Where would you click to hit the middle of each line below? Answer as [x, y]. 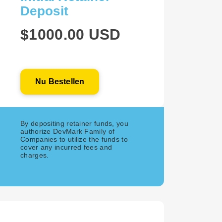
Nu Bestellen [60, 82]
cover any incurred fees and [66, 147]
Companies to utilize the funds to [74, 139]
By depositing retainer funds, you [74, 123]
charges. [35, 155]
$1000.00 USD [71, 34]
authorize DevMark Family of [68, 131]
